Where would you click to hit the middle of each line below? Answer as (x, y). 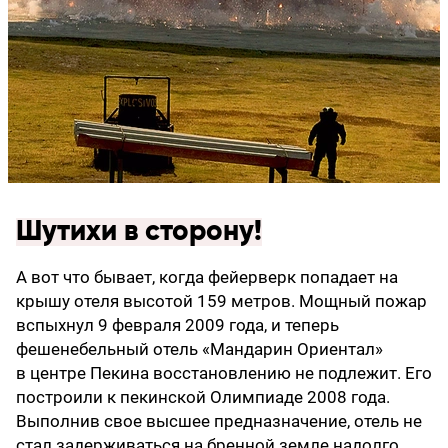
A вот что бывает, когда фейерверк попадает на (207, 277)
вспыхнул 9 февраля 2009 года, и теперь (177, 325)
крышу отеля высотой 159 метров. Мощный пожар (221, 301)
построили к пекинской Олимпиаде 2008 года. (203, 397)
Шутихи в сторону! (139, 232)
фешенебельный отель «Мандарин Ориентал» (199, 349)
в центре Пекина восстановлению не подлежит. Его (224, 373)
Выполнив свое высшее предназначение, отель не (219, 421)
